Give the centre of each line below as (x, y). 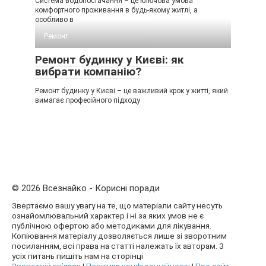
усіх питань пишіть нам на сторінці (77, 256)
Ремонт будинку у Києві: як (109, 60)
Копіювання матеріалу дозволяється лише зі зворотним (119, 236)
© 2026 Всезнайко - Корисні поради (86, 189)
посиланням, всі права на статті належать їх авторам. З (118, 246)
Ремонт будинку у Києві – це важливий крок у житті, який (132, 91)
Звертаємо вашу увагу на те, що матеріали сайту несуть (117, 206)
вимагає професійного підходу (88, 101)
